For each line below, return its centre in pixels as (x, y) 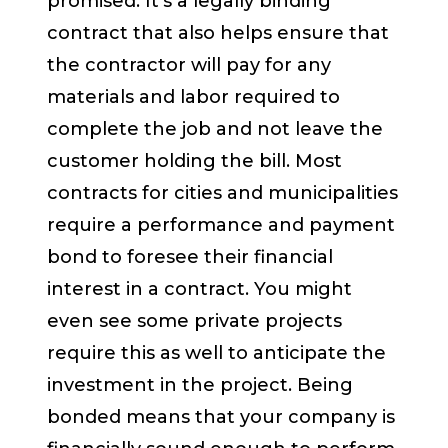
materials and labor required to (194, 97)
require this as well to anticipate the (217, 353)
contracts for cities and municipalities (223, 193)
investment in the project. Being (200, 385)
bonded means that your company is (221, 417)
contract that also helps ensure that (218, 33)
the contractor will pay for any (189, 65)
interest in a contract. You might (200, 289)
